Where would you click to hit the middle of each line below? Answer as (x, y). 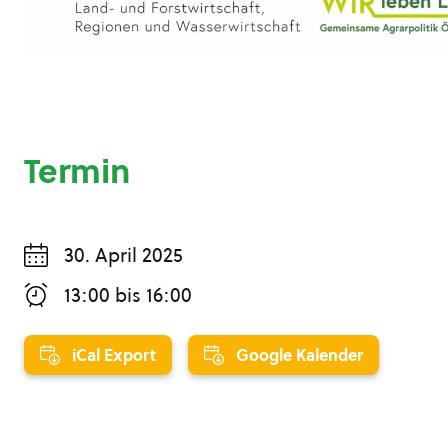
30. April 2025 (123, 255)
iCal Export (114, 355)
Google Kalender (299, 355)
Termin (77, 171)
